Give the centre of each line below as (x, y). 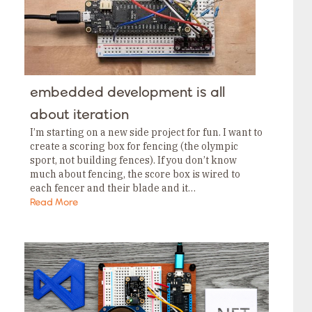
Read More (54, 202)
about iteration (80, 115)
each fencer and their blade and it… (113, 188)
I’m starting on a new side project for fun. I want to (147, 133)
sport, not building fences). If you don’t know (134, 161)
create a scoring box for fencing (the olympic (134, 147)
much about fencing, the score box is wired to (135, 174)
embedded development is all (128, 92)
